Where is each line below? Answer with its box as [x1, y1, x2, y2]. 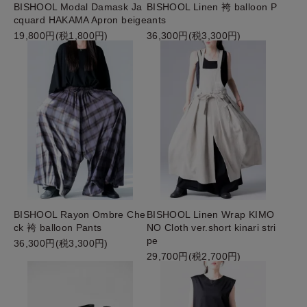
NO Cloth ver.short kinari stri [147, 221, 276, 233]
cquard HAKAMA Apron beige [14, 14, 147, 26]
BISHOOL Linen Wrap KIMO [147, 208, 275, 220]
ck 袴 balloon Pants [14, 221, 102, 233]
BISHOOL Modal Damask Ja [14, 1, 143, 13]
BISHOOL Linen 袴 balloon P [147, 1, 277, 13]
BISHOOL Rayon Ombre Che [14, 208, 146, 220]
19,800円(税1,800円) [14, 30, 108, 42]
